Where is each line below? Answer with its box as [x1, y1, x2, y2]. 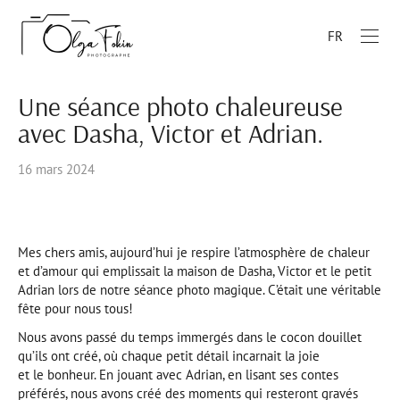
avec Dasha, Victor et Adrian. [18, 116, 323, 150]
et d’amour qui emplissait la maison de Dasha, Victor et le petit [18, 262, 371, 279]
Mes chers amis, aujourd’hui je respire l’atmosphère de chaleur [18, 244, 370, 261]
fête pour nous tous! [18, 300, 133, 317]
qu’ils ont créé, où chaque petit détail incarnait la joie [18, 347, 320, 365]
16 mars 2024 [18, 161, 95, 178]
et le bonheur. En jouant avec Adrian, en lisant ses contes [18, 366, 338, 384]
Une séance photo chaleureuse [18, 89, 343, 123]
